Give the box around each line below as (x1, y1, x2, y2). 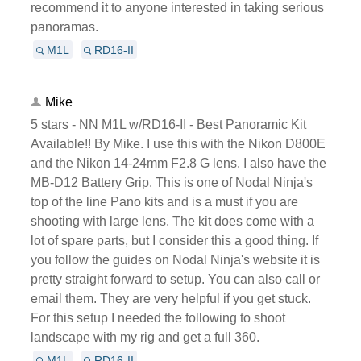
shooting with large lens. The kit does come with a (30, 214, 314, 228)
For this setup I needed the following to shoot (30, 310, 285, 325)
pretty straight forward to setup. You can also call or (30, 272, 320, 286)
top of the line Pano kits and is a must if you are (30, 194, 298, 209)
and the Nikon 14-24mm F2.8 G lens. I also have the (30, 156, 326, 170)
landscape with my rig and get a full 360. (30, 330, 259, 344)
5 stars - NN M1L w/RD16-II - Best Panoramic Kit (30, 117, 306, 131)
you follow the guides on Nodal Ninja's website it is (30, 252, 320, 267)
